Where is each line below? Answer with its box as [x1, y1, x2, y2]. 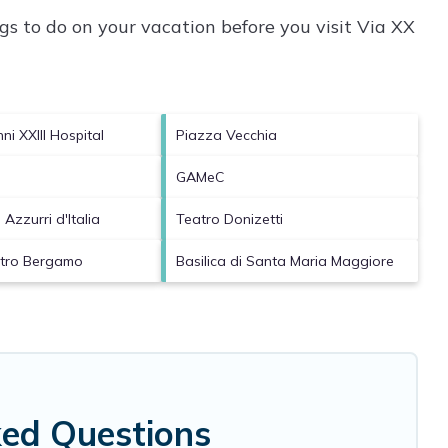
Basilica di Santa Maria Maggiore [176, 251, 395, 270]
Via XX [357, 14, 415, 38]
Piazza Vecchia [176, 125, 278, 144]
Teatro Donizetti [176, 209, 284, 228]
